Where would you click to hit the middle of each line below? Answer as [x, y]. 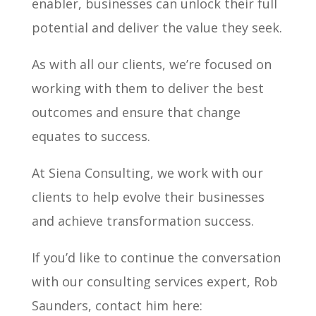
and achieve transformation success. [142, 220]
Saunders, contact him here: [117, 305]
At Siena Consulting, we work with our [147, 172]
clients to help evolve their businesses [148, 196]
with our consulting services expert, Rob [154, 281]
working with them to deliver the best [147, 88]
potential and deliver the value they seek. [157, 27]
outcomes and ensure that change [136, 112]
